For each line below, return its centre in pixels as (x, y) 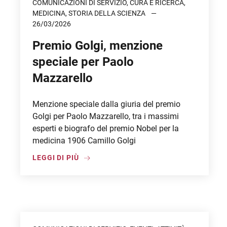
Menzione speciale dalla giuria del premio (106, 104)
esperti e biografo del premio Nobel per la (106, 128)
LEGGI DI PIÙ (56, 158)
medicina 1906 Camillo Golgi (84, 141)
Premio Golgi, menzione (98, 46)
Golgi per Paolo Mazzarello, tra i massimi (106, 116)
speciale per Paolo (83, 62)
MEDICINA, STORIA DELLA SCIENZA (90, 13)
